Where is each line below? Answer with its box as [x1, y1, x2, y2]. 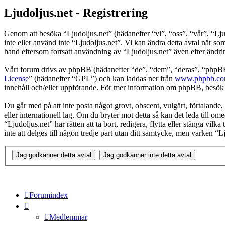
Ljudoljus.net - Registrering [4, 6, 148, 19]
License [4, 74, 29, 83]
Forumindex [29, 191, 68, 199]
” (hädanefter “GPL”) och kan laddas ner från [29, 74, 175, 83]
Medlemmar [49, 213, 87, 221]
